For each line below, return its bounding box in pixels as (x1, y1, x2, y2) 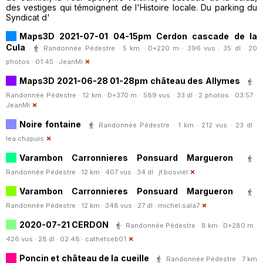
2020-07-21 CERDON (19, 219, 109, 230)
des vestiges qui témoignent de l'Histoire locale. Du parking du (6, 2, 257, 12)
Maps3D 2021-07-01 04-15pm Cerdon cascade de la (19, 31, 257, 41)
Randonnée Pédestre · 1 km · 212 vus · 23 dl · (99, 120, 258, 129)
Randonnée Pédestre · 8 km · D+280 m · (126, 221, 258, 230)
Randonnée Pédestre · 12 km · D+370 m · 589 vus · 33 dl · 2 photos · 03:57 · (6, 90, 257, 99)
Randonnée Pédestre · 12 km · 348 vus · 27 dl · (6, 201, 158, 210)
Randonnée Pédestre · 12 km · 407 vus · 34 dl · (6, 167, 159, 176)
